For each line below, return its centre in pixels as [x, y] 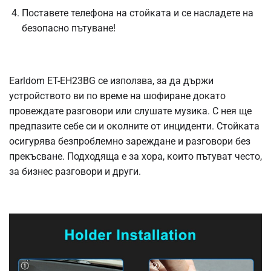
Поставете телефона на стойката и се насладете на [137, 13]
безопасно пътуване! [68, 28]
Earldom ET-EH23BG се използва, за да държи [111, 80]
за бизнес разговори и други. [75, 171]
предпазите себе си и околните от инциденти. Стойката [134, 126]
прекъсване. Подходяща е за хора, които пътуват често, [135, 156]
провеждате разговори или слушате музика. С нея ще [130, 111]
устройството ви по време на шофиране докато [117, 96]
